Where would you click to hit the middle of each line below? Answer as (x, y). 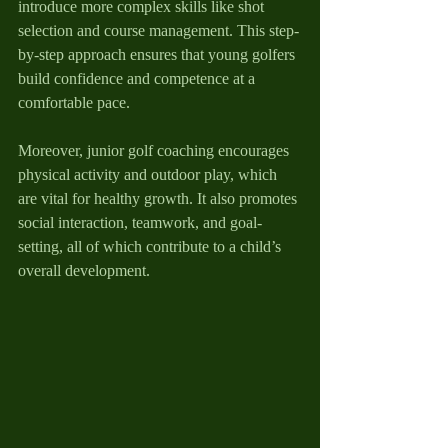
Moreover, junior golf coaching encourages (155, 150)
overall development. (84, 270)
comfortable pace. (74, 102)
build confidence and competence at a (138, 78)
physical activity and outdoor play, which (149, 174)
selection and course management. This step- (158, 30)
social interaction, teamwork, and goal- (140, 222)
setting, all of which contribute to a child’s (151, 246)
